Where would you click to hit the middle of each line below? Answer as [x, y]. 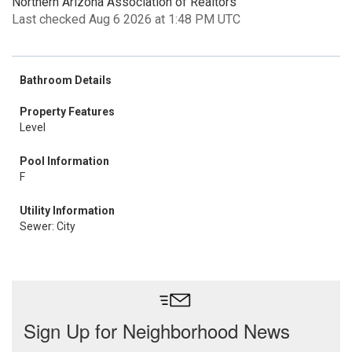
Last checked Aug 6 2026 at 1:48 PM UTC [126, 19]
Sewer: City [48, 226]
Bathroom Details [66, 80]
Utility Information [67, 211]
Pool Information [64, 161]
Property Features [67, 112]
